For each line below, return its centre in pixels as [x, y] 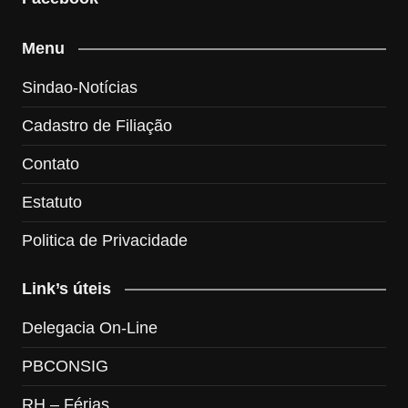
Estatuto [51, 202]
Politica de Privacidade [104, 240]
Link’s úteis [66, 288]
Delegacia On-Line [89, 327]
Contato [50, 163]
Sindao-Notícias [79, 87]
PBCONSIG [65, 366]
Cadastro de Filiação [97, 125]
